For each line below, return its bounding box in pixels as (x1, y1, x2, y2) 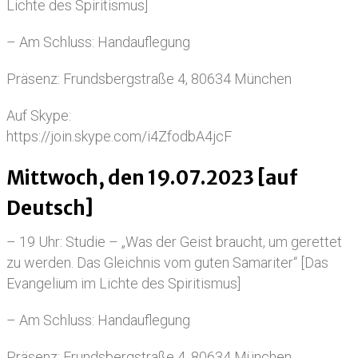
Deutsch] (6, 196, 93, 221)
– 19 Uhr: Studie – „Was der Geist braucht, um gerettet (6, 233, 342, 250)
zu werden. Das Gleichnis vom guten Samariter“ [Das (6, 254, 328, 271)
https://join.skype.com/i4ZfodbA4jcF (6, 128, 232, 145)
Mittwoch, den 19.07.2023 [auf (6, 165, 297, 190)
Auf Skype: (6, 107, 71, 124)
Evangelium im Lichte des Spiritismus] (6, 275, 241, 292)
